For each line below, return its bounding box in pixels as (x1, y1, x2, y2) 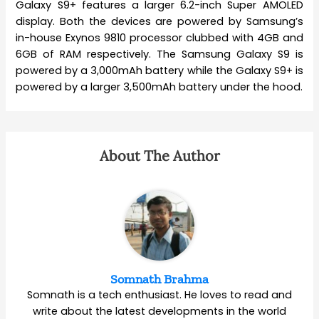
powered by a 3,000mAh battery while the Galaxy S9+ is (16, 63, 303, 78)
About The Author (99, 146, 220, 164)
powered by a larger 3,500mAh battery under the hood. (16, 79, 303, 94)
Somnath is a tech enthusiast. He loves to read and (27, 287, 292, 302)
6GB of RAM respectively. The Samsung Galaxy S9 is (16, 46, 303, 61)
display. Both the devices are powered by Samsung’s (16, 14, 303, 28)
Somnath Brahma (110, 271, 209, 287)
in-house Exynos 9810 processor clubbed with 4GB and (16, 30, 303, 45)
